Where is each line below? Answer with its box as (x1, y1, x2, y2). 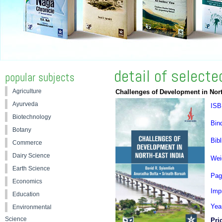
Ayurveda (12, 101, 38, 108)
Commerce (12, 139, 42, 146)
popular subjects (5, 70, 74, 85)
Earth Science (12, 165, 50, 172)
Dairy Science (12, 152, 50, 159)
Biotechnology (12, 113, 51, 120)
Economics (12, 178, 42, 185)
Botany (12, 126, 31, 133)
